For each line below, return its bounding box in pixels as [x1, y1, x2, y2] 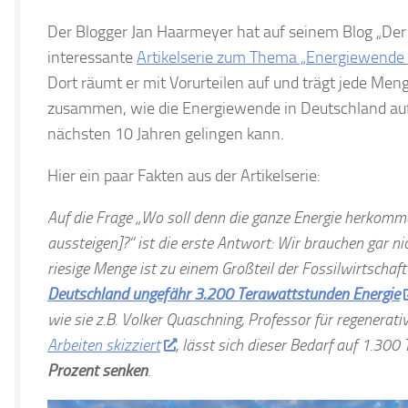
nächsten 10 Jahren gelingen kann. [47, 124, 284, 144]
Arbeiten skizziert [47, 335, 160, 355]
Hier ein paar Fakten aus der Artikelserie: [47, 166, 321, 186]
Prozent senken [47, 361, 148, 381]
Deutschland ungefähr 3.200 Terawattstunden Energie [47, 284, 400, 304]
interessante [47, 47, 137, 67]
